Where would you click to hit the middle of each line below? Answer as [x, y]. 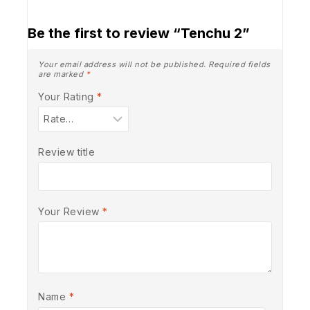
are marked [62, 74]
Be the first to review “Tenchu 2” [139, 33]
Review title [66, 152]
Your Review [70, 211]
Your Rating [67, 96]
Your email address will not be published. [122, 64]
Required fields [239, 64]
